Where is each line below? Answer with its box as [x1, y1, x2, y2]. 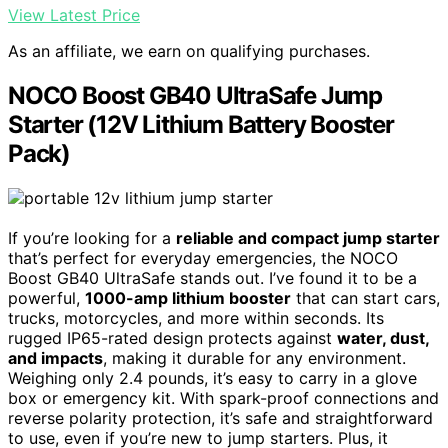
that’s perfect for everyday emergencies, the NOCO [8, 248, 398, 269]
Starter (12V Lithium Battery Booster [8, 110, 394, 140]
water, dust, [337, 328, 429, 349]
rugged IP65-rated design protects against [8, 328, 337, 349]
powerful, [8, 288, 85, 309]
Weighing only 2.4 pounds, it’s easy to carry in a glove [8, 368, 417, 389]
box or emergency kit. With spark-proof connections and [8, 388, 439, 409]
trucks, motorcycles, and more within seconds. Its [8, 308, 384, 329]
